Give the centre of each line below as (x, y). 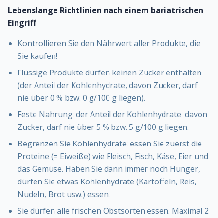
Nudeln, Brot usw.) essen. (64, 194)
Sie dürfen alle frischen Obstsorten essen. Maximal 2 (113, 211)
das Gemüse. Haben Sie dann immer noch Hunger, (109, 169)
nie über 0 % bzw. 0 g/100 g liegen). (81, 98)
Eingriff (22, 23)
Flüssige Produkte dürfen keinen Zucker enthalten (109, 73)
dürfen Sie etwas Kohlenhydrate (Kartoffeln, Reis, (107, 182)
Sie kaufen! (37, 56)
